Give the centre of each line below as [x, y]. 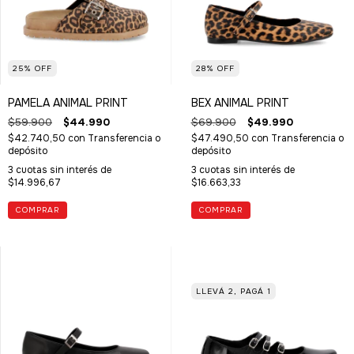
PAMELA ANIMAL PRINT [68, 103]
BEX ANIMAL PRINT [240, 103]
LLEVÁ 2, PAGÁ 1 [233, 291]
